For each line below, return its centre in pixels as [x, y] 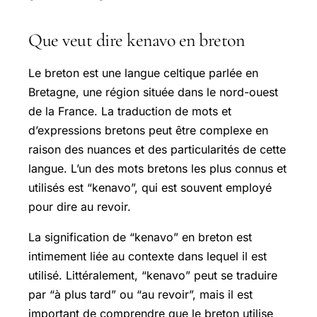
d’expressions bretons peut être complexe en [148, 130]
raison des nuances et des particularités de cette [157, 149]
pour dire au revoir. [80, 206]
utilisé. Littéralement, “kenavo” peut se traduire [153, 275]
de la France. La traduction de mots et [130, 111]
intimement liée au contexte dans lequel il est [148, 256]
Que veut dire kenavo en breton [136, 40]
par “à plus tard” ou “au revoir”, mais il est [140, 294]
